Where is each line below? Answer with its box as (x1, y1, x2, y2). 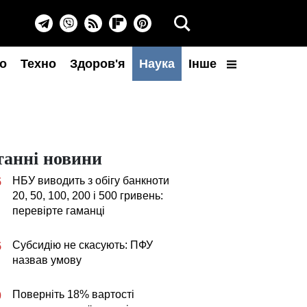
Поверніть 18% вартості (12, 288, 134, 300)
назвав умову (12, 254, 82, 266)
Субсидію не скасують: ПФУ (12, 239, 153, 251)
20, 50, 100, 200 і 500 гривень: (12, 190, 163, 201)
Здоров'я (70, 57, 125, 71)
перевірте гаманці (12, 205, 105, 217)
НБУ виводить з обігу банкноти (12, 175, 169, 186)
